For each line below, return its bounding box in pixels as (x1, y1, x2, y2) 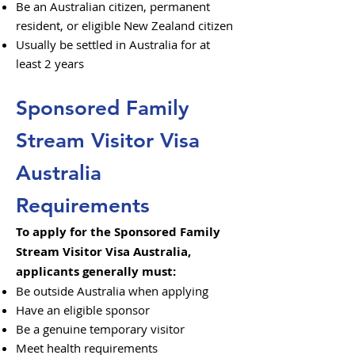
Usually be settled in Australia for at (16, 36, 210, 52)
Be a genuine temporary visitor (16, 321, 185, 337)
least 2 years (16, 55, 84, 71)
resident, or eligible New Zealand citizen (16, 17, 233, 33)
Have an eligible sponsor (16, 302, 150, 318)
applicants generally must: (16, 263, 176, 280)
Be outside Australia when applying (16, 283, 208, 299)
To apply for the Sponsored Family (16, 223, 220, 240)
